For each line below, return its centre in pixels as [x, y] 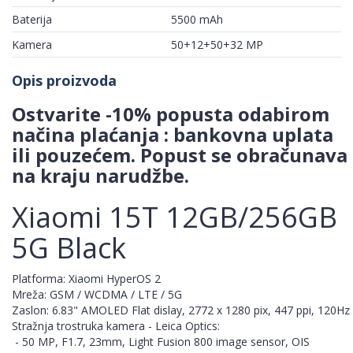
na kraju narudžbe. [100, 176]
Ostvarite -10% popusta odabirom [171, 114]
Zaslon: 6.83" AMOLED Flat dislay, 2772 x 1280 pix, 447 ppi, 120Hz [181, 310]
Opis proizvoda [64, 81]
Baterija [32, 20]
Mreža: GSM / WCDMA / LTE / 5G [97, 295]
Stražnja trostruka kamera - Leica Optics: [116, 326]
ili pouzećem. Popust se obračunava [180, 155]
